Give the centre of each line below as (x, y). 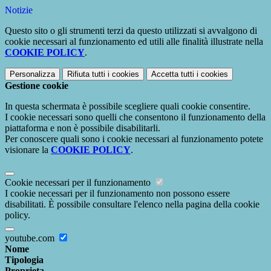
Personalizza (32, 74)
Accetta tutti (173, 74)
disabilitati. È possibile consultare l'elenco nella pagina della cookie (132, 204)
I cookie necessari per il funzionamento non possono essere (117, 194)
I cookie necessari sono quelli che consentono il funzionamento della (135, 117)
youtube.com (31, 238)
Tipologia (24, 260)
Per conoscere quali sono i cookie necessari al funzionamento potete (134, 139)
